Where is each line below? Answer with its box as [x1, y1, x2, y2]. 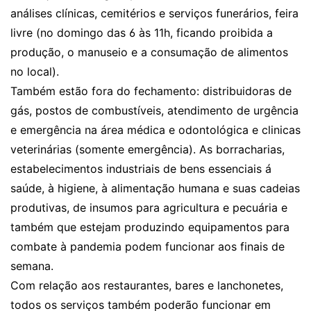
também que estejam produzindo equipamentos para [10, 220, 289, 234]
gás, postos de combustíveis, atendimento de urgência [10, 103, 299, 117]
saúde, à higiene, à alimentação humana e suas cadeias [10, 181, 300, 195]
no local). [10, 65, 59, 78]
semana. [10, 259, 53, 273]
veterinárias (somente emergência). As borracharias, [10, 142, 285, 156]
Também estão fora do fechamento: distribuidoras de [10, 84, 292, 98]
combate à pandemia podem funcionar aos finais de [10, 239, 285, 253]
